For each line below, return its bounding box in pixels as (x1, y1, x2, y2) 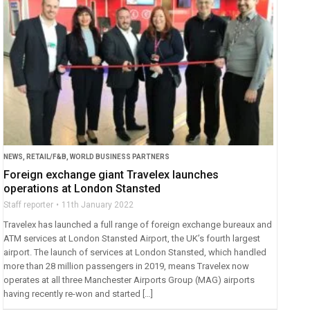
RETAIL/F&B (26, 152, 67, 161)
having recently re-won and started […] (3, 288, 154, 299)
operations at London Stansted (3, 181, 161, 195)
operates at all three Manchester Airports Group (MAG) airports (3, 274, 255, 285)
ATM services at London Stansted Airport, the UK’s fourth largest (3, 232, 261, 244)
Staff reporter (3, 199, 54, 210)
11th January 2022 (62, 199, 134, 210)
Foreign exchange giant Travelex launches (3, 167, 219, 181)
